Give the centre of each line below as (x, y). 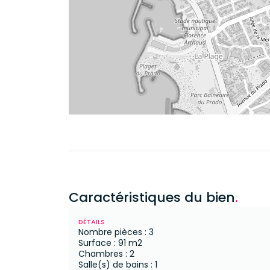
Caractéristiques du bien (152, 197)
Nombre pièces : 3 (116, 232)
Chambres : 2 (106, 254)
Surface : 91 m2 (110, 243)
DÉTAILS (92, 222)
